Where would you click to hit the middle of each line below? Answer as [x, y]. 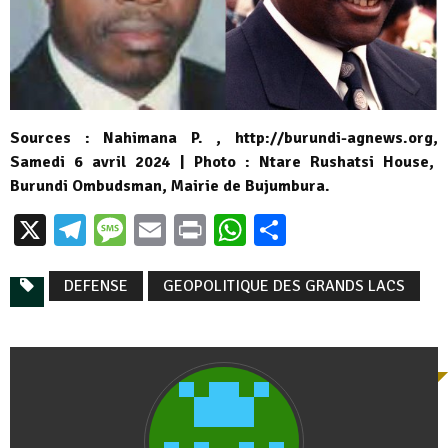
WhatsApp [315, 229]
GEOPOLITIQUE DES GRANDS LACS [284, 285]
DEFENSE [96, 285]
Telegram [149, 229]
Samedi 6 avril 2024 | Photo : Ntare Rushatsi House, [224, 161]
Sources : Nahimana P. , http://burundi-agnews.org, [224, 137]
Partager [345, 229]
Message [185, 229]
